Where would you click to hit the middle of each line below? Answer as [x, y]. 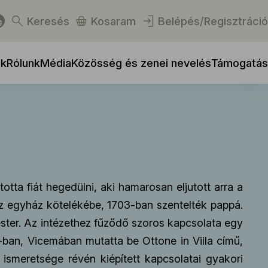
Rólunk [23, 63]
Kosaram [114, 21]
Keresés [48, 21]
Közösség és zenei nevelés [141, 63]
